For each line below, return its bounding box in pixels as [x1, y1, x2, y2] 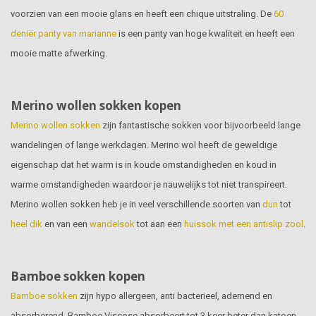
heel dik [11, 218, 42, 229]
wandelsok [90, 218, 135, 229]
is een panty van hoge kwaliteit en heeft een [116, 28, 295, 39]
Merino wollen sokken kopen [11, 97, 181, 114]
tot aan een [135, 218, 184, 229]
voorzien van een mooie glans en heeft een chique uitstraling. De [11, 8, 274, 19]
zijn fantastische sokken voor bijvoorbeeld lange [100, 119, 300, 130]
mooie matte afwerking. [11, 47, 107, 59]
